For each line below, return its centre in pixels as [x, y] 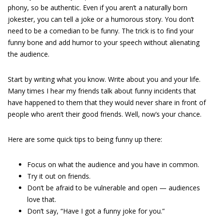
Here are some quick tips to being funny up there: [85, 139]
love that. [42, 199]
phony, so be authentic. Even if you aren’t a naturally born [98, 8]
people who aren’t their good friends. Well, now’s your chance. [105, 114]
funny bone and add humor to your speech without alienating [104, 42]
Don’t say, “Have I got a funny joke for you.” [96, 211]
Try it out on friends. [59, 176]
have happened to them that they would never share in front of [107, 102]
